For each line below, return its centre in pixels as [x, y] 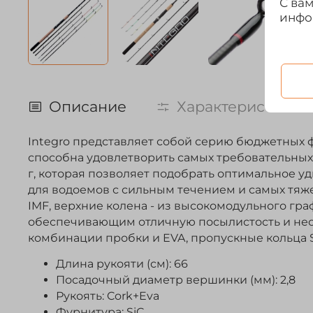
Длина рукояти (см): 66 [122, 263]
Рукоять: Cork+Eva [108, 296]
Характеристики [238, 106]
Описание [88, 106]
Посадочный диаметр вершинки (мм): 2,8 [176, 279]
